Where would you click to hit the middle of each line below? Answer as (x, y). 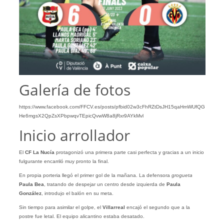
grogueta (182, 175)
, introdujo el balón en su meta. (77, 193)
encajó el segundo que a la (157, 207)
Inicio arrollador (74, 135)
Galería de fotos (74, 89)
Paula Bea (31, 184)
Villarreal (113, 207)
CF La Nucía (39, 152)
